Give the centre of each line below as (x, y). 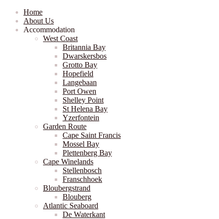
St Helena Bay (85, 109)
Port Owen (79, 91)
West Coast (60, 38)
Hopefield (78, 74)
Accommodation (49, 30)
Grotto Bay (80, 65)
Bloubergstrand (67, 188)
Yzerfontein (81, 118)
